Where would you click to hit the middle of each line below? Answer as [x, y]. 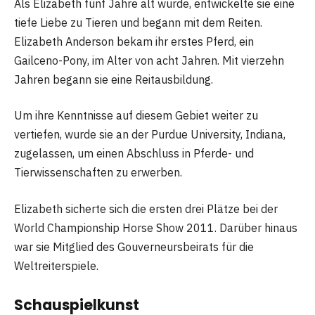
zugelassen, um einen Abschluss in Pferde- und [134, 154]
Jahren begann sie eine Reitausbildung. [114, 79]
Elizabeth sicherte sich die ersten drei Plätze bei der [146, 208]
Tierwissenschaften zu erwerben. [98, 173]
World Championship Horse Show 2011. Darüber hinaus [156, 227]
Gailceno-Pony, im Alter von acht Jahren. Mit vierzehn [149, 60]
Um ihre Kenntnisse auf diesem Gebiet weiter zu [136, 116]
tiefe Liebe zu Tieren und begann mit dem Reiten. [138, 22]
